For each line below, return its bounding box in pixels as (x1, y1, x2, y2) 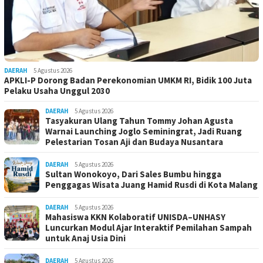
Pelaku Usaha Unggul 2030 (4, 85, 110, 97)
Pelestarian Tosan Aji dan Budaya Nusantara (45, 136, 223, 148)
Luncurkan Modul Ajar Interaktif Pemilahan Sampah (45, 222, 252, 234)
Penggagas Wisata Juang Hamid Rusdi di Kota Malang (45, 179, 258, 191)
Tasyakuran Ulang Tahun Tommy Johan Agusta (45, 115, 233, 127)
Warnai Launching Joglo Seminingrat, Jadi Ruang (45, 126, 242, 137)
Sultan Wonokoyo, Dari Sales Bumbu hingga (45, 168, 221, 180)
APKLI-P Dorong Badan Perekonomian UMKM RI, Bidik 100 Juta (4, 75, 252, 86)
